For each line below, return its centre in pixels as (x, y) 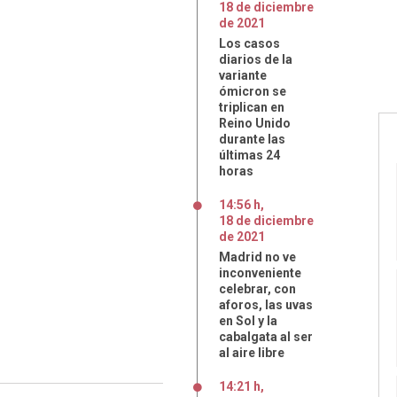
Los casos (249, 43)
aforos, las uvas (266, 305)
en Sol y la (248, 321)
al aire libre (252, 353)
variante (243, 75)
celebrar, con (257, 289)
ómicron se (253, 91)
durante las (252, 139)
